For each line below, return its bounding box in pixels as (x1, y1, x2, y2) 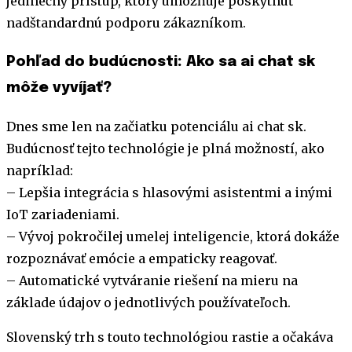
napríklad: (6, 162, 73, 178)
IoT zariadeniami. (6, 206, 119, 222)
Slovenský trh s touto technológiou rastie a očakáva (6, 328, 333, 345)
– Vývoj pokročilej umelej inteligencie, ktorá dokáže (6, 228, 339, 244)
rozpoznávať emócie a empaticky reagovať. (6, 250, 277, 266)
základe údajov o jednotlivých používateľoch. (6, 294, 291, 310)
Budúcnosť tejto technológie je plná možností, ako (6, 140, 324, 156)
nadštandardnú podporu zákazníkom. (6, 15, 246, 31)
